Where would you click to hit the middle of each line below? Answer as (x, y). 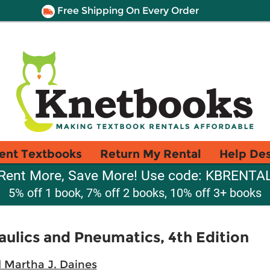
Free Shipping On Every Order (127, 11)
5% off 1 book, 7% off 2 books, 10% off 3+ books (135, 193)
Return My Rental (151, 154)
